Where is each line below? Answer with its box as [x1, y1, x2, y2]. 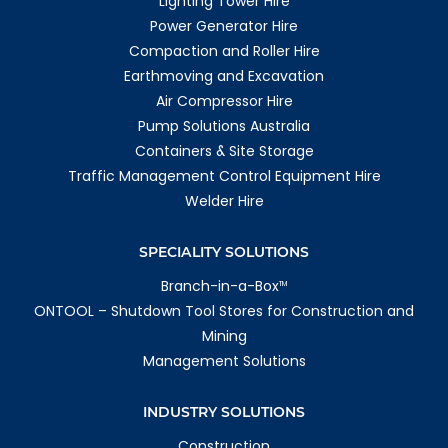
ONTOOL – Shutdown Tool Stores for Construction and [34, 301, 414, 322]
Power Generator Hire [150, 16, 298, 37]
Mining [201, 326, 247, 347]
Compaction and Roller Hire [128, 41, 320, 62]
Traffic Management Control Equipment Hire [67, 166, 381, 187]
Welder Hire [184, 191, 264, 212]
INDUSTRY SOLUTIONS [143, 403, 305, 422]
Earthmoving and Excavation [124, 66, 324, 87]
